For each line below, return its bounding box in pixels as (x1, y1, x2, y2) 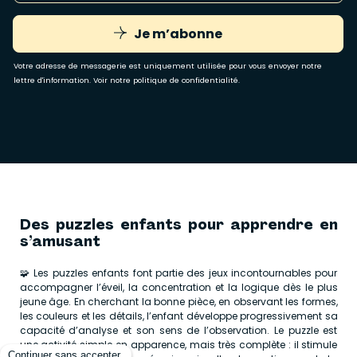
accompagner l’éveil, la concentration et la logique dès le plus (19, 280, 338, 295)
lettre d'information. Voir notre (14, 75, 133, 86)
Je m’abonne (134, 24, 222, 43)
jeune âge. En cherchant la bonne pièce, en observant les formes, (19, 295, 338, 309)
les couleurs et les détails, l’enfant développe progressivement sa (19, 309, 338, 324)
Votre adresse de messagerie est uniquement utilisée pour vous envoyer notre (14, 61, 322, 72)
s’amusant (19, 232, 100, 252)
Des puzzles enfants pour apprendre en (19, 215, 338, 235)
